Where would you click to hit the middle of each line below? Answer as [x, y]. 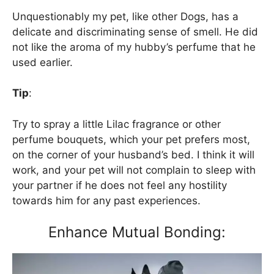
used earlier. [43, 62]
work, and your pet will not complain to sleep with [134, 170]
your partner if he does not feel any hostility [120, 185]
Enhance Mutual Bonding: [137, 232]
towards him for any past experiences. [106, 200]
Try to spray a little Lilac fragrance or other [117, 124]
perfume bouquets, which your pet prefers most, [131, 139]
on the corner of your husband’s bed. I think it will [133, 154]
